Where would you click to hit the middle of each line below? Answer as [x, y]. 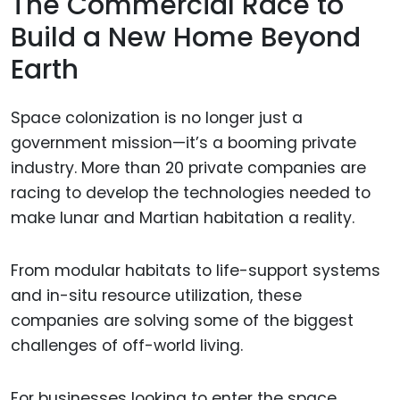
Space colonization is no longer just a [157, 118]
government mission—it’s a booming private [183, 143]
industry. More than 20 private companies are [188, 168]
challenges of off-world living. [127, 345]
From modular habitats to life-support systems [196, 270]
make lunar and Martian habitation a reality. [183, 218]
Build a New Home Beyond [186, 37]
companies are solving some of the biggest [182, 320]
